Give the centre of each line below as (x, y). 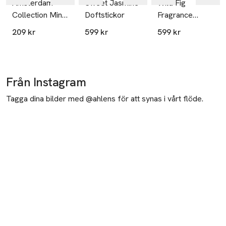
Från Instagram (46, 82)
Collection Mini (38, 15)
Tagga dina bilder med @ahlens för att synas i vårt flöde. (105, 99)
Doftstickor (105, 15)
